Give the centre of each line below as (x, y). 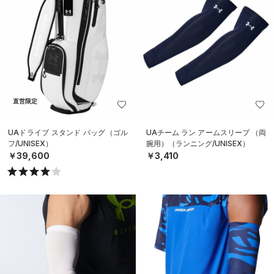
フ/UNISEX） (30, 144)
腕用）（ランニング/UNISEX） (198, 144)
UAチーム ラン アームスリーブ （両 (206, 133)
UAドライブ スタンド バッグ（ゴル (68, 133)
